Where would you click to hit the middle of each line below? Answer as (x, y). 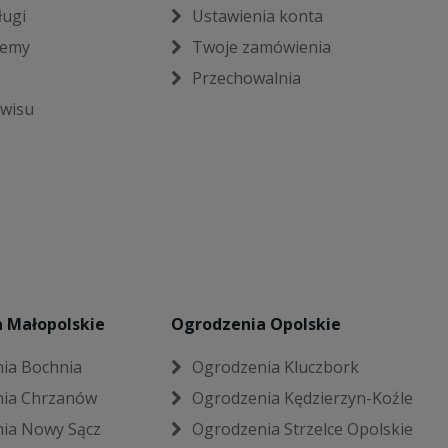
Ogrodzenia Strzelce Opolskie (303, 429)
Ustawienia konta (258, 15)
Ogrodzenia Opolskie (256, 324)
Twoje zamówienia (262, 46)
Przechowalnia (247, 77)
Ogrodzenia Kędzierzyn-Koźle (303, 398)
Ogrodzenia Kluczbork (276, 367)
